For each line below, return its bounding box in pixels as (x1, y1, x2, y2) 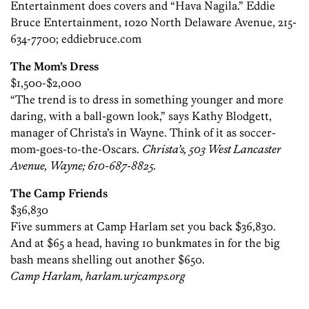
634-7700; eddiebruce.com (10, 32, 141, 46)
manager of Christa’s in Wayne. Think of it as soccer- (10, 126, 276, 140)
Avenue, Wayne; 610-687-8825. (10, 159, 157, 173)
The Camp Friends (10, 186, 108, 201)
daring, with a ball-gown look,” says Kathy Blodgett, (10, 109, 272, 123)
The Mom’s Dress (10, 59, 99, 74)
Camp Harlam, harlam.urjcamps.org (10, 269, 185, 283)
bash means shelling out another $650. (10, 252, 205, 267)
